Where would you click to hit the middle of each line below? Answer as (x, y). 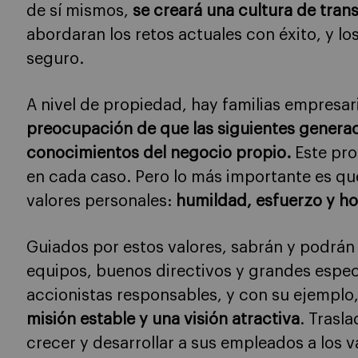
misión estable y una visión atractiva (163, 319)
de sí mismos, (80, 11)
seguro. (55, 59)
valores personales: (101, 201)
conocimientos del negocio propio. (159, 153)
